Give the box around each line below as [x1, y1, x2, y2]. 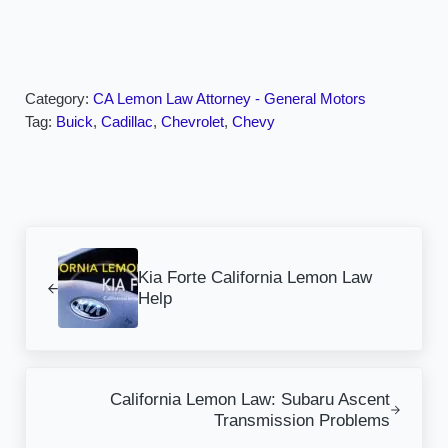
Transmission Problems [214, 411, 391, 431]
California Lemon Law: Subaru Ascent [110, 390, 391, 410]
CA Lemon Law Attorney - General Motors [92, 91, 366, 108]
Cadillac [100, 114, 153, 131]
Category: [24, 91, 93, 108]
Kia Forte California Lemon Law [137, 268, 372, 288]
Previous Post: [23, 228, 134, 248]
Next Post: [23, 368, 103, 388]
